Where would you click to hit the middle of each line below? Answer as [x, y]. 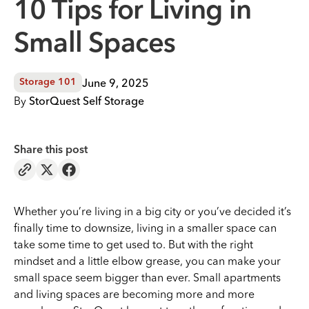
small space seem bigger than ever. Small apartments [147, 277]
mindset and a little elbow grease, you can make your [147, 261]
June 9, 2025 [116, 82]
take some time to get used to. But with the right [133, 244]
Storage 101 [48, 82]
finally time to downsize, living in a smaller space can [145, 228]
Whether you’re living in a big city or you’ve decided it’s [152, 211]
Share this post [51, 150]
